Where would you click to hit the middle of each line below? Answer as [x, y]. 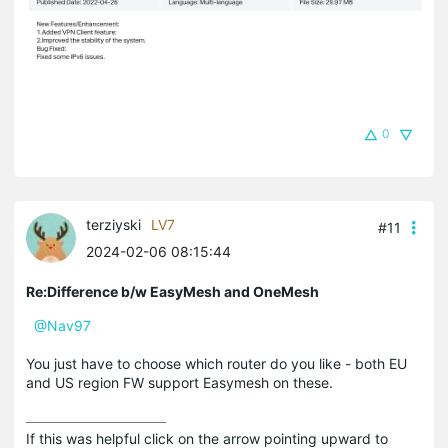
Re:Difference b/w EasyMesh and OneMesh [172, 292]
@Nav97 [62, 326]
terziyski [113, 225]
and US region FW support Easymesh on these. [179, 383]
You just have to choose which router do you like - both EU [216, 364]
